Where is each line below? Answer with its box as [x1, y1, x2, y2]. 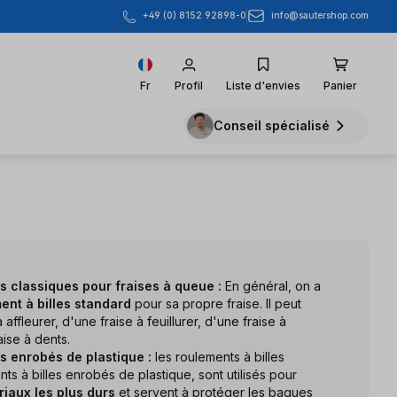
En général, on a [222, 277, 321, 293]
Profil [175, 78, 203, 92]
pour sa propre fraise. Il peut [131, 295, 301, 311]
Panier [323, 78, 357, 92]
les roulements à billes [152, 348, 284, 364]
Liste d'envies [226, 78, 300, 92]
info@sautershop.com [271, 10, 369, 21]
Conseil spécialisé [214, 118, 330, 134]
